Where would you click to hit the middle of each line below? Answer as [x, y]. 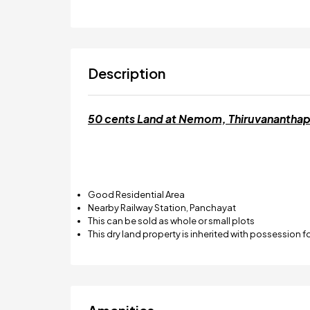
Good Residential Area [136, 194]
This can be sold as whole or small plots [171, 221]
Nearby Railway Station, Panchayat [162, 208]
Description [127, 73]
